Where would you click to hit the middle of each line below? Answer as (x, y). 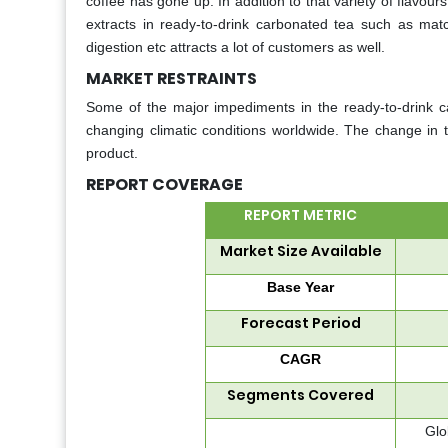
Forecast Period (300, 323)
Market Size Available (300, 251)
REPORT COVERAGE (164, 185)
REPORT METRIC (300, 215)
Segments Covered (300, 395)
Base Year (300, 287)
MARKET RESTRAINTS (171, 79)
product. (112, 153)
